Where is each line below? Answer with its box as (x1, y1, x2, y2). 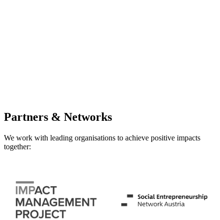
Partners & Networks (4, 110, 112, 124)
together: (4, 142, 31, 151)
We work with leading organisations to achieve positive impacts (4, 134, 200, 142)
